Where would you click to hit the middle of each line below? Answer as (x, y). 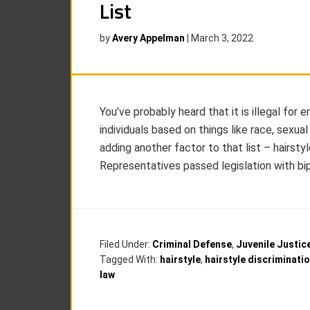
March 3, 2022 (222, 38)
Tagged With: (130, 259)
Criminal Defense (192, 244)
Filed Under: (126, 244)
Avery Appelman (148, 38)
